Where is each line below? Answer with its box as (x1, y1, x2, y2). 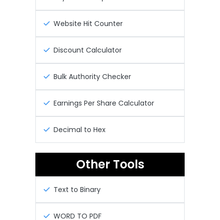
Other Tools (76, 156, 144, 173)
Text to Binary (54, 185, 101, 195)
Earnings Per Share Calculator (54, 98, 154, 109)
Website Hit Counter (54, 19, 123, 29)
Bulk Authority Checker (54, 72, 131, 82)
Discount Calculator (54, 45, 122, 55)
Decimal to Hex (54, 125, 106, 135)
